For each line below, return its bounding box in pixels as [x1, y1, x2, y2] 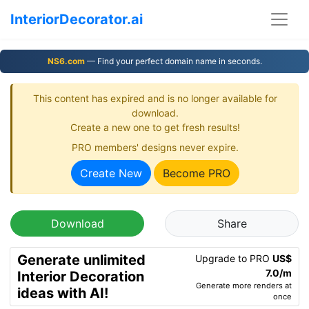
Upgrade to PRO [195, 252, 272, 264]
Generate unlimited [17, 252, 146, 268]
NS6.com [47, 56, 85, 66]
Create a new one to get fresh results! [70, 121, 240, 133]
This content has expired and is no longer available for [33, 92, 277, 104]
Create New [80, 166, 142, 180]
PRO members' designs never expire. [72, 141, 239, 153]
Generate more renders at [196, 281, 292, 290]
